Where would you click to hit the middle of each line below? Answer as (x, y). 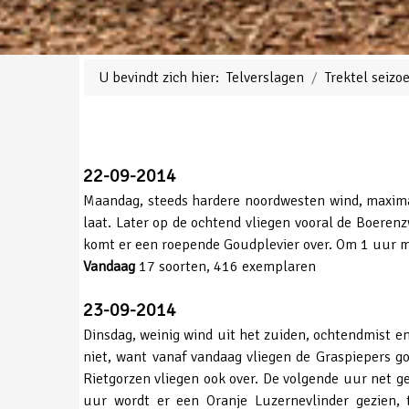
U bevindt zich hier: (163, 77)
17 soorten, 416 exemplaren (225, 266)
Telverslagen (265, 77)
